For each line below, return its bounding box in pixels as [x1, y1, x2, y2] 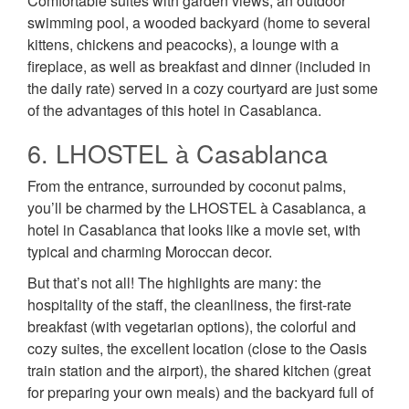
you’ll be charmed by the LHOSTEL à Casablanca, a [27, 197, 366, 219]
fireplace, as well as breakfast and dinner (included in [27, 56, 371, 78]
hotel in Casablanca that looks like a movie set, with [27, 219, 361, 241]
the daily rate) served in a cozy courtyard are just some [27, 78, 378, 100]
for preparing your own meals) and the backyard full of [27, 382, 373, 404]
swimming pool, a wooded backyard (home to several [27, 12, 371, 34]
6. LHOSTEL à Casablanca [27, 135, 328, 172]
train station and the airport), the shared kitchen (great [27, 360, 371, 382]
